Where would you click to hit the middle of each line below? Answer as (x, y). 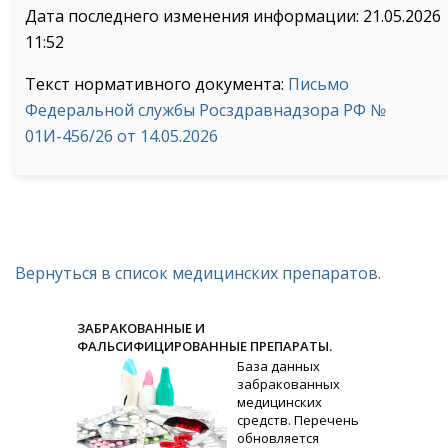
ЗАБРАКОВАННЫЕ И (141, 328)
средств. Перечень (298, 420)
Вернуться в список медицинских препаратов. (198, 273)
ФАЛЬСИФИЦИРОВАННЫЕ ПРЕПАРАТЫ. (205, 346)
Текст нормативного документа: (156, 84)
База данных (279, 366)
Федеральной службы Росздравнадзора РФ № (205, 110)
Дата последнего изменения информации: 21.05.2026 (233, 16)
